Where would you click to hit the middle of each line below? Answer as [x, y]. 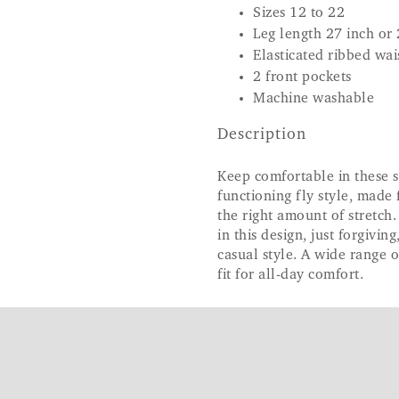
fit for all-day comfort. [290, 275]
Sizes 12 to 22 [299, 13]
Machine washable [313, 98]
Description [262, 135]
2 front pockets [302, 77]
